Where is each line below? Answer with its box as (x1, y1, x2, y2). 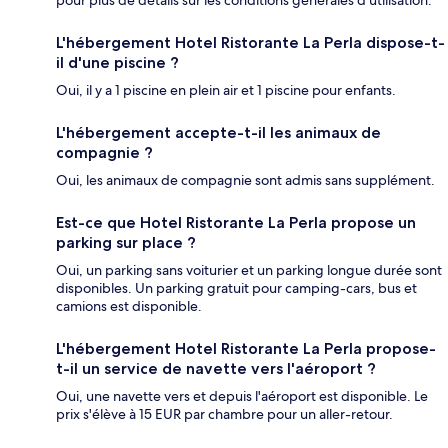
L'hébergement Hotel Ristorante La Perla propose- (56, 339, 436, 359)
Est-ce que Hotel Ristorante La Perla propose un (56, 213, 416, 233)
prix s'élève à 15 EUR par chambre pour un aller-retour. (56, 405, 393, 424)
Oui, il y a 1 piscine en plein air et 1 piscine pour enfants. (56, 81, 396, 100)
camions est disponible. (56, 297, 202, 316)
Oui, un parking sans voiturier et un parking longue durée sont (56, 261, 442, 280)
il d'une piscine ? (56, 53, 179, 73)
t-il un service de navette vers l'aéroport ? (56, 359, 376, 379)
